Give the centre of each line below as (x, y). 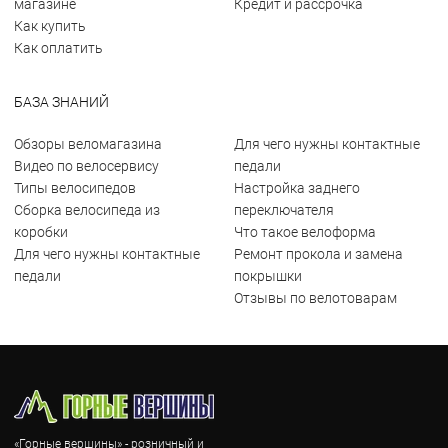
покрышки (268, 276)
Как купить (50, 26)
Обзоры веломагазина (88, 144)
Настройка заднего (297, 188)
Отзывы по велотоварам (315, 298)
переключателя (284, 210)
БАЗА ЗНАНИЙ (61, 102)
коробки (41, 232)
